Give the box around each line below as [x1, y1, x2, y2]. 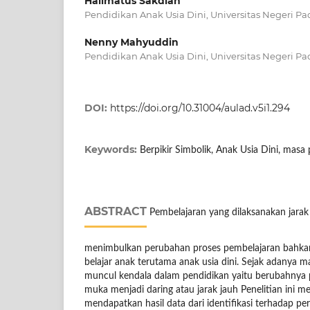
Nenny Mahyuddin [84, 35, 179, 48]
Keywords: [84, 143, 140, 156]
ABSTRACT [84, 204, 147, 218]
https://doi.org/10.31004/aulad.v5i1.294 [110, 101, 290, 114]
